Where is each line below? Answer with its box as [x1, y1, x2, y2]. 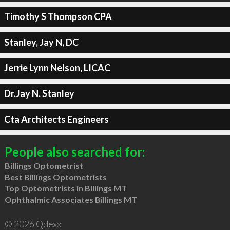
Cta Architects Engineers [4, 113, 109, 125]
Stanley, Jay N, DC [4, 36, 79, 48]
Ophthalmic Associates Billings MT [4, 194, 137, 204]
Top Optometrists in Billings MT [4, 183, 127, 193]
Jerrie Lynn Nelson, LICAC [4, 62, 110, 73]
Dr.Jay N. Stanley [4, 88, 74, 99]
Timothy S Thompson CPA [4, 11, 112, 22]
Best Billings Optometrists [4, 171, 107, 182]
